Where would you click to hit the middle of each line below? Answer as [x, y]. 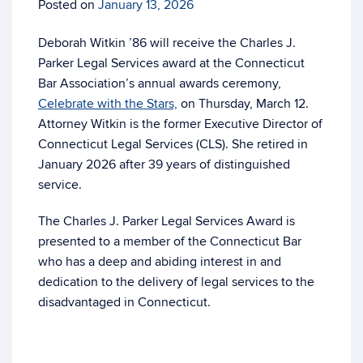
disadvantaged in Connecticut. [124, 302]
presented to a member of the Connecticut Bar [170, 241]
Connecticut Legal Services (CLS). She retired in [173, 144]
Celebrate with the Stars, [108, 104]
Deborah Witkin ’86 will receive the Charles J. [167, 43]
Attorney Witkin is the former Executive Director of [180, 124]
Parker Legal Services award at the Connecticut [171, 63]
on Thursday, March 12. [243, 104]
